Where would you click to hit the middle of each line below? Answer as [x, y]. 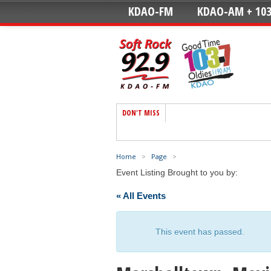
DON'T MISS [141, 113]
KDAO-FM [151, 11]
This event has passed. [200, 231]
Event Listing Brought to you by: [177, 172]
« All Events [141, 195]
